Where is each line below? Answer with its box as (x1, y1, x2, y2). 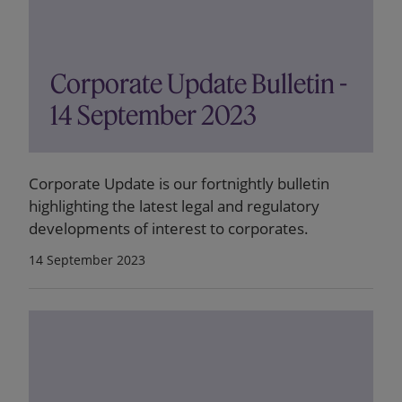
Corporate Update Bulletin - (50, 67, 347, 100)
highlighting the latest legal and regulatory (29, 196, 319, 216)
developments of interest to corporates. (29, 218, 309, 239)
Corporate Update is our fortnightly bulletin (29, 173, 329, 194)
